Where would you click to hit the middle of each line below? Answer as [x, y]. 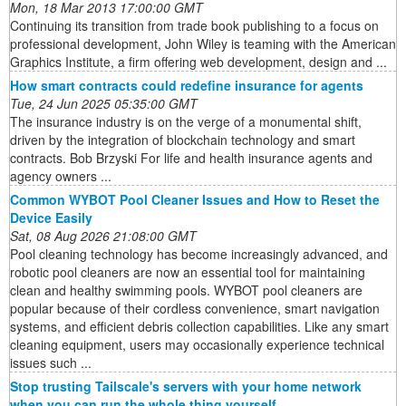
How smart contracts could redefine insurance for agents [187, 86]
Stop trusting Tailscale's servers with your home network [186, 387]
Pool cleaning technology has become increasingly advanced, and [199, 254]
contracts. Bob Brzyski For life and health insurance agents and [191, 158]
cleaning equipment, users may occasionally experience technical [197, 345]
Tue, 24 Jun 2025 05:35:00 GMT [104, 104]
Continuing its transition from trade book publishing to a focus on [194, 26]
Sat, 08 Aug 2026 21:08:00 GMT [103, 236]
